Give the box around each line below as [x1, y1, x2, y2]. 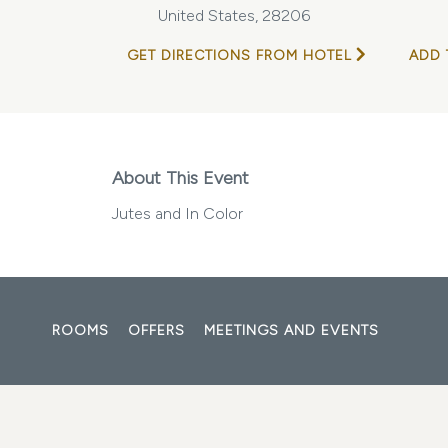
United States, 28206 [158, 6, 310, 25]
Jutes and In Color [112, 204, 243, 223]
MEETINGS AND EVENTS [204, 322, 379, 339]
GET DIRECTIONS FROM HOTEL [127, 47, 352, 64]
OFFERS [128, 322, 185, 339]
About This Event [112, 167, 249, 189]
